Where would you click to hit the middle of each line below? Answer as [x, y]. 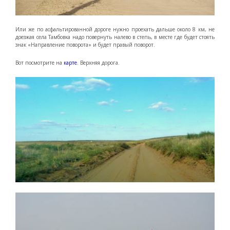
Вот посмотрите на [39, 63]
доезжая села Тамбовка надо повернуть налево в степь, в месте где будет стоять [115, 37]
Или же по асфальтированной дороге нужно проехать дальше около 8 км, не [115, 30]
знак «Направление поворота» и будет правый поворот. [85, 45]
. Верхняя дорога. [98, 63]
